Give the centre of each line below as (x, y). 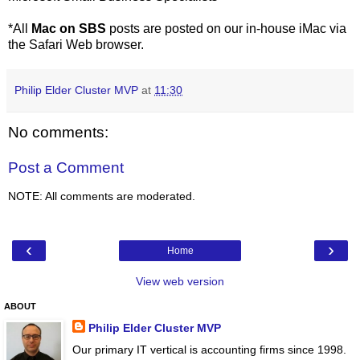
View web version (180, 281)
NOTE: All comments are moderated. (102, 196)
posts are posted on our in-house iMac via (226, 29)
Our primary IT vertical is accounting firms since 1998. (209, 350)
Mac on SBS (69, 29)
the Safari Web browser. (76, 45)
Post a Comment (66, 168)
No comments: (58, 133)
